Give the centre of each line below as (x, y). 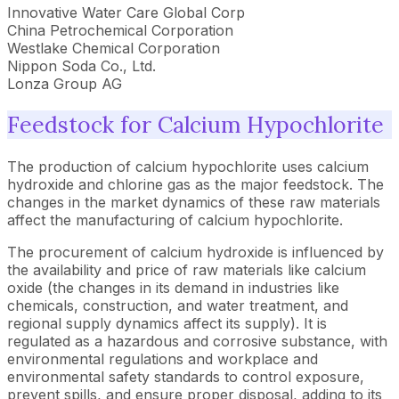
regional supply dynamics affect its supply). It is (167, 323)
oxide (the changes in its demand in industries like (173, 288)
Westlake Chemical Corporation (114, 48)
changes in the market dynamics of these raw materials (194, 202)
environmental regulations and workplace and (163, 359)
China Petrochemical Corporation (120, 30)
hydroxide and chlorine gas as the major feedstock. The (195, 184)
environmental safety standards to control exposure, (186, 377)
